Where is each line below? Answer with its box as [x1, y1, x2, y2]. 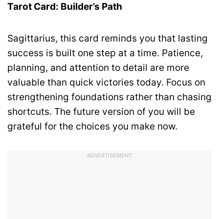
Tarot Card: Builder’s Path [7, 1, 122, 13]
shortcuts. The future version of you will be [7, 106, 195, 117]
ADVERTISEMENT [87, 152, 132, 159]
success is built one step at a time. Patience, [7, 47, 203, 59]
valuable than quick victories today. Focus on [7, 76, 205, 88]
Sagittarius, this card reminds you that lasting [7, 32, 208, 44]
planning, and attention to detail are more [7, 62, 189, 73]
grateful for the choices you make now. [7, 120, 177, 132]
